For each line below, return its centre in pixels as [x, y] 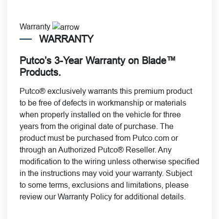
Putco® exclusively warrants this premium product [106, 91]
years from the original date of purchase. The [97, 126]
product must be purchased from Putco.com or [99, 138]
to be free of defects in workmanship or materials [103, 103]
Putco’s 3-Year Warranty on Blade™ [98, 60]
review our [39, 197]
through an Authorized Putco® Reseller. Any [96, 150]
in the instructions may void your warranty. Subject [106, 173]
